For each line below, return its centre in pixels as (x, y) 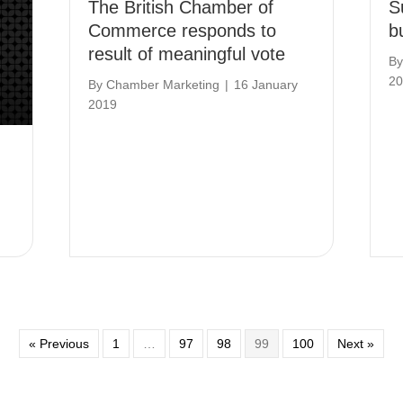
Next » (356, 343)
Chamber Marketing (163, 84)
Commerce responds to (183, 30)
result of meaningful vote (187, 54)
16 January (266, 84)
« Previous (59, 343)
